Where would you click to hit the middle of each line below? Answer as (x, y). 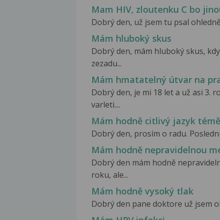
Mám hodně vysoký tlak (142, 191)
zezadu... (107, 63)
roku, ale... (110, 175)
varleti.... (106, 105)
